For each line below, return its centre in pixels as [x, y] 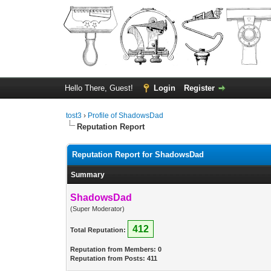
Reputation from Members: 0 [116, 249]
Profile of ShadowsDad [126, 116]
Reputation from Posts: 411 [114, 258]
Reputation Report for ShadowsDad [138, 155]
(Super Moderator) [98, 209]
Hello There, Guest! [100, 88]
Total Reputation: [98, 230]
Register [199, 88]
